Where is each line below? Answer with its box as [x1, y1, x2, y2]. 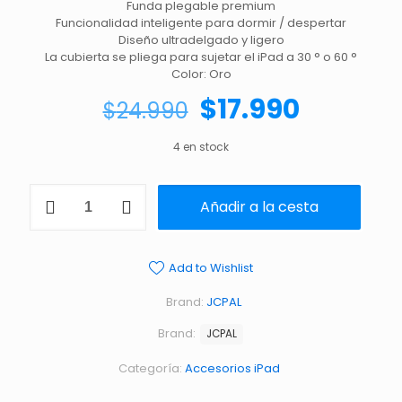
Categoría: [118, 360, 185, 377]
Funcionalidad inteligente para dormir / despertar [56, 14, 346, 31]
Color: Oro [170, 66, 232, 83]
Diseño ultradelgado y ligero [118, 31, 284, 48]
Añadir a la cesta [200, 197, 319, 217]
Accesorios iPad [184, 360, 280, 377]
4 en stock [173, 139, 229, 154]
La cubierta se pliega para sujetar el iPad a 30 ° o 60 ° [45, 48, 357, 66]
